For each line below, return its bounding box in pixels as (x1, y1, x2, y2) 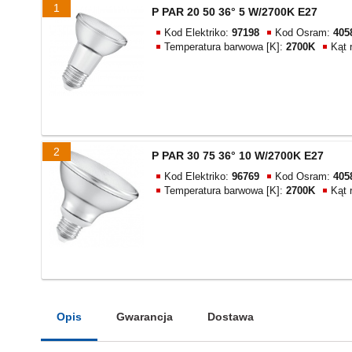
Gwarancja (116, 310, 173, 323)
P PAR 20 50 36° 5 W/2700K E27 (152, 5, 317, 18)
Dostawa (207, 310, 254, 323)
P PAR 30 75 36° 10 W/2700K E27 (152, 149, 324, 162)
